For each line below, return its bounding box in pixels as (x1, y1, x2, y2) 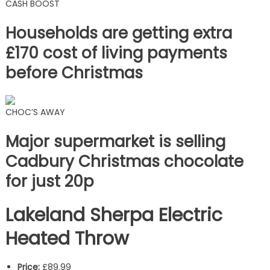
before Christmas (5, 61, 143, 84)
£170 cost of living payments (5, 42, 227, 64)
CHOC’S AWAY (5, 105, 65, 118)
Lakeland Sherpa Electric (5, 202, 222, 228)
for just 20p (5, 170, 94, 192)
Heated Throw (5, 225, 129, 251)
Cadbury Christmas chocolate (5, 150, 243, 172)
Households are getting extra (5, 22, 232, 44)
